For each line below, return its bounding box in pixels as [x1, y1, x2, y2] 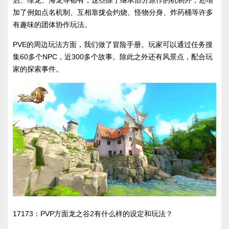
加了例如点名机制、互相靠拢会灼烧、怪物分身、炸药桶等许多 [13, 8, 213, 16]
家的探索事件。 [13, 64, 63, 73]
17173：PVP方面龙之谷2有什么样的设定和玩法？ [13, 210, 173, 218]
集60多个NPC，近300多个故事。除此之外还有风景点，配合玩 [13, 52, 213, 61]
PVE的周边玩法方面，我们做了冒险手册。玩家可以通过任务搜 [13, 40, 213, 49]
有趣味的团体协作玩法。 [13, 20, 91, 29]
